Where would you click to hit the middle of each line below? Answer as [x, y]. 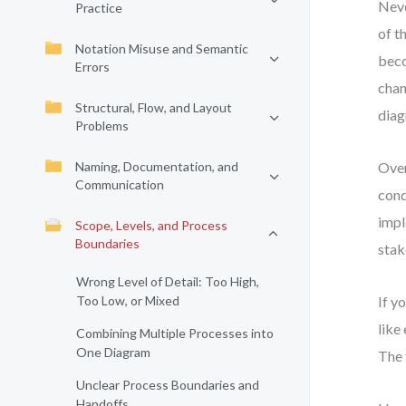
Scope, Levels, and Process [151, 225]
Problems [102, 126]
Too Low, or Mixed [128, 300]
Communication [120, 184]
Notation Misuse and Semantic [162, 48]
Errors [92, 67]
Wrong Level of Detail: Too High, [168, 281]
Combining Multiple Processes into [175, 333]
